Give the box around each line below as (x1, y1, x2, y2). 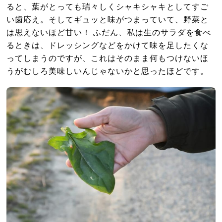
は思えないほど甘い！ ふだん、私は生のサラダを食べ (6, 27, 212, 37)
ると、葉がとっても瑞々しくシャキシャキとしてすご (6, 1, 209, 11)
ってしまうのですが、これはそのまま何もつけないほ (6, 53, 209, 62)
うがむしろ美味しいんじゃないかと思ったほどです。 (6, 66, 209, 75)
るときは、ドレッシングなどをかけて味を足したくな (6, 40, 209, 50)
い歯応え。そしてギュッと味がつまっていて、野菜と (6, 14, 209, 24)
